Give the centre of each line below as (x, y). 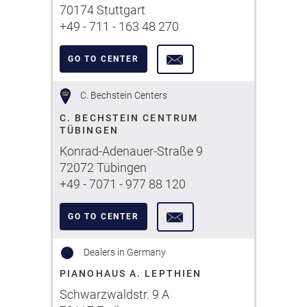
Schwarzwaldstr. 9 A (114, 294)
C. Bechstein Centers (122, 95)
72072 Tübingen (103, 168)
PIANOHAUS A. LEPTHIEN (131, 273)
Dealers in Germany (124, 252)
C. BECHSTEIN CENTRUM (129, 118)
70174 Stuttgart (102, 10)
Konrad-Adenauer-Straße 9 (131, 151)
